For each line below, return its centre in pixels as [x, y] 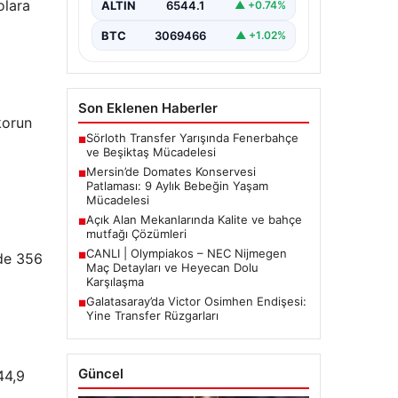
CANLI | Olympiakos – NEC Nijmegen [186, 253]
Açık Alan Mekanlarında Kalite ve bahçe [194, 219]
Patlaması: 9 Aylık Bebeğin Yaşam [177, 185]
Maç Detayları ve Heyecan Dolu [172, 267]
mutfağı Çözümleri [136, 233]
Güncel [100, 373]
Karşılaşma [115, 281]
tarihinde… [127, 11]
